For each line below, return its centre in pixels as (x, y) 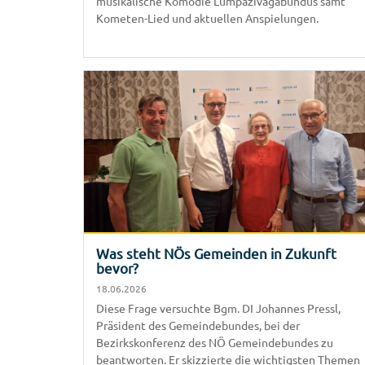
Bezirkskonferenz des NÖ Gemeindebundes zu (215, 342)
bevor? (117, 267)
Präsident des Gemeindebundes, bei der (198, 325)
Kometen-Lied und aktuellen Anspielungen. (207, 18)
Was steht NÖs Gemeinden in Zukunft (216, 253)
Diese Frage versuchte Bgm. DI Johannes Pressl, (218, 308)
